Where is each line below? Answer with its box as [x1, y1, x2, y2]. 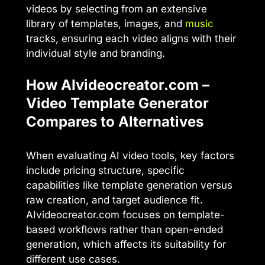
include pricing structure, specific [26, 164, 185, 177]
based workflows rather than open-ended [26, 224, 223, 236]
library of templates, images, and [26, 17, 185, 30]
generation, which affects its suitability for [26, 238, 226, 251]
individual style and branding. [26, 47, 165, 59]
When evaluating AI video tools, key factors [26, 150, 234, 162]
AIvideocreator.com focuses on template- [26, 209, 225, 221]
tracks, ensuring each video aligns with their [26, 32, 236, 44]
